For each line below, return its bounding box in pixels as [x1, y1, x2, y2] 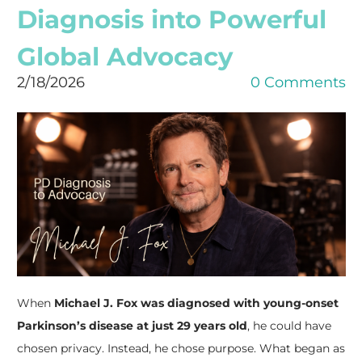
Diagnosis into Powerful [16, 3, 326, 35]
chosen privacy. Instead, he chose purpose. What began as [16, 341, 345, 356]
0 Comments [250, 73, 346, 91]
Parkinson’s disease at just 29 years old [16, 318, 247, 333]
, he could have [246, 318, 331, 333]
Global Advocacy [16, 40, 233, 72]
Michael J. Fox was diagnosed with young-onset [53, 296, 339, 310]
